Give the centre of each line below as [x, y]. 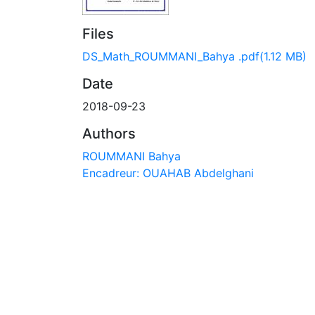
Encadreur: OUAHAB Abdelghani [168, 173]
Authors [109, 134]
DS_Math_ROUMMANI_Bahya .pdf [171, 56]
